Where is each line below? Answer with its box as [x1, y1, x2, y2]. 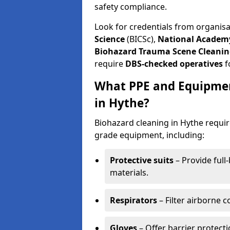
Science [94, 33, 125, 45]
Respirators [110, 195, 157, 206]
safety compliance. [94, 1, 167, 12]
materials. [110, 167, 148, 178]
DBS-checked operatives [123, 58, 223, 69]
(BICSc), [125, 33, 158, 45]
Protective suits [110, 155, 174, 166]
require [94, 58, 123, 69]
